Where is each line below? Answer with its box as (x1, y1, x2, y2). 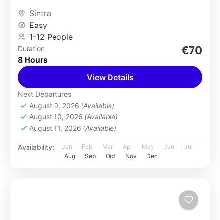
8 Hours (18, 55, 48, 65)
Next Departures (18, 90, 71, 98)
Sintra (29, 8, 51, 18)
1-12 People (29, 32, 73, 42)
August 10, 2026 (29, 112, 84, 121)
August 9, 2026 (29, 101, 81, 110)
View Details (86, 72, 134, 82)
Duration (18, 44, 45, 53)
